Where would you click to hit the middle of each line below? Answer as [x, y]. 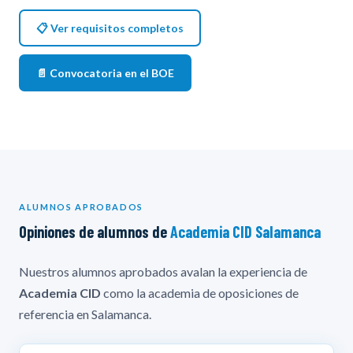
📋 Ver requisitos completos [110, 28]
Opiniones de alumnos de [95, 231]
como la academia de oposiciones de [200, 292]
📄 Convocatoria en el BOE [105, 72]
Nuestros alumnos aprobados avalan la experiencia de [163, 271]
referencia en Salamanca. [85, 314]
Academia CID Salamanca [245, 231]
